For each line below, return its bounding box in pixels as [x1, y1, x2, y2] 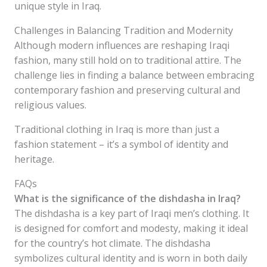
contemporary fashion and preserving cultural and [14, 83, 240, 97]
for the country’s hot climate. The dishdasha [14, 237, 210, 250]
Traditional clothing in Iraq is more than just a [14, 123, 219, 136]
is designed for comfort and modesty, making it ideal [14, 222, 248, 235]
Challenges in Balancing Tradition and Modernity [14, 24, 233, 37]
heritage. [14, 153, 54, 166]
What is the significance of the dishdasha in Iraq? [14, 192, 241, 205]
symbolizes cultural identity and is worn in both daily [14, 252, 247, 265]
